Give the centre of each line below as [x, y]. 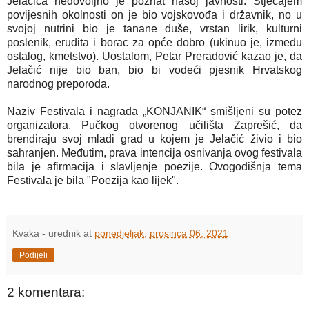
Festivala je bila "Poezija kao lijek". [93, 180]
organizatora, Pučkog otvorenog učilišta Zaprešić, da [154, 125]
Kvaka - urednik [47, 233]
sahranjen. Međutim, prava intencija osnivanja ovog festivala [154, 152]
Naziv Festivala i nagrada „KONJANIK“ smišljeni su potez [154, 111]
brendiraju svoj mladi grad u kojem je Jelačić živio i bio [154, 139]
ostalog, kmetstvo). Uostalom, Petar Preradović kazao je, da [154, 56]
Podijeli [33, 255]
